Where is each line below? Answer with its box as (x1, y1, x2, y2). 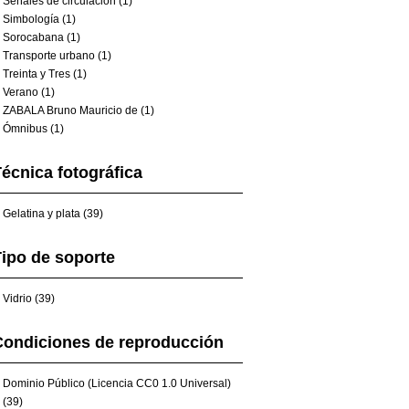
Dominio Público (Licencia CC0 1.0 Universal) (3, 377, 231, 390)
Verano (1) (3, 86, 55, 99)
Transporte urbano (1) (3, 49, 111, 62)
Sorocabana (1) (3, 31, 80, 44)
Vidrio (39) (3, 292, 55, 305)
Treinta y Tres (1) (3, 68, 87, 80)
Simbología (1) (3, 13, 76, 26)
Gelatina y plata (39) (3, 207, 103, 220)
